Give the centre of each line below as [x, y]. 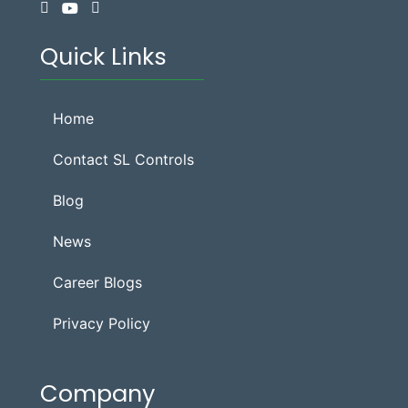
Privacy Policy [102, 323]
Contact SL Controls [123, 159]
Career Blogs [97, 282]
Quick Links [103, 56]
